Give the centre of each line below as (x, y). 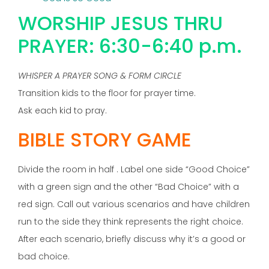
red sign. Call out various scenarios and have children (134, 204)
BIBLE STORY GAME (105, 139)
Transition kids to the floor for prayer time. (107, 93)
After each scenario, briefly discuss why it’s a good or (132, 239)
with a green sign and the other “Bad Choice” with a (128, 186)
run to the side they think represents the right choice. (131, 221)
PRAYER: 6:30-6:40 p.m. (130, 46)
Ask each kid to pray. (62, 111)
